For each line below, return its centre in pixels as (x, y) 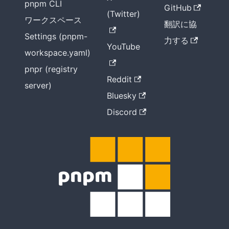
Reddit (119, 79)
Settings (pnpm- (56, 37)
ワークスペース (53, 20)
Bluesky (122, 96)
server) (38, 86)
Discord (122, 112)
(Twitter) (123, 14)
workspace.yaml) (58, 53)
